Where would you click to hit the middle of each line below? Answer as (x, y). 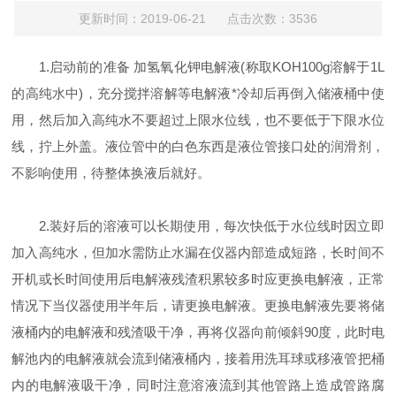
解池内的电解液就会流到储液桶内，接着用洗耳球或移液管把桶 (198, 358)
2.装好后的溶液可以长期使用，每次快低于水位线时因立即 (198, 226)
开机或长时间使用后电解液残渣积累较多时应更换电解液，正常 (198, 279)
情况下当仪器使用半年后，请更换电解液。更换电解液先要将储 (198, 305)
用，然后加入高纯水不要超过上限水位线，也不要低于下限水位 (198, 120)
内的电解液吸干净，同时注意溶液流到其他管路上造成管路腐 (198, 385)
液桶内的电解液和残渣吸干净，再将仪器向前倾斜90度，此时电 (198, 332)
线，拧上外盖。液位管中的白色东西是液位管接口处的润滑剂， (198, 146)
